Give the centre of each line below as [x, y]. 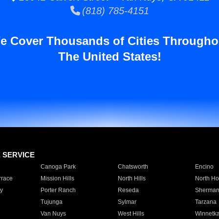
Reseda [128, 190]
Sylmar [127, 202]
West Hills [131, 214]
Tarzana [206, 202]
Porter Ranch [58, 190]
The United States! [109, 56]
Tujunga [51, 202]
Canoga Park [58, 167]
